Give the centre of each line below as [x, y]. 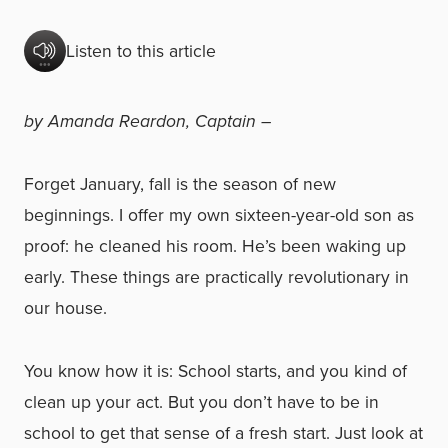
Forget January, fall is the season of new [180, 184]
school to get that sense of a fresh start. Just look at [223, 433]
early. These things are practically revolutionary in [216, 277]
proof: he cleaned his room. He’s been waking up [215, 246]
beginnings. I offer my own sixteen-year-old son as [219, 215]
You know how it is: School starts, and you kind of [215, 371]
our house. [65, 308]
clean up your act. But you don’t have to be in [201, 402]
